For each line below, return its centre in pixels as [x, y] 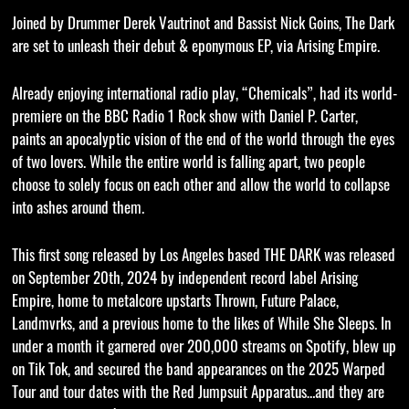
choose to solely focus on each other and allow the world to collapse [200, 186]
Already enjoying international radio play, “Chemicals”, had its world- [204, 95]
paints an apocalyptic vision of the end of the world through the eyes [203, 141]
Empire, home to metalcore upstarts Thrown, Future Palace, [175, 302]
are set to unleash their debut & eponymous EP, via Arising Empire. [195, 47]
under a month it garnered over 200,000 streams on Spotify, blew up [204, 348]
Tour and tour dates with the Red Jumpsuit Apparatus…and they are [198, 393]
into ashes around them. [78, 209]
